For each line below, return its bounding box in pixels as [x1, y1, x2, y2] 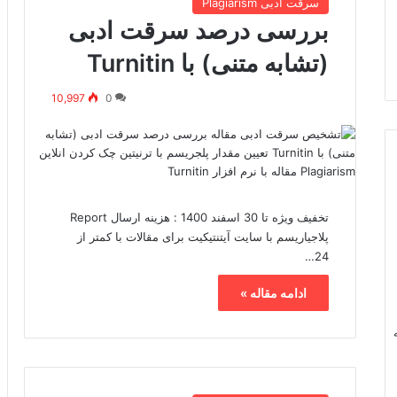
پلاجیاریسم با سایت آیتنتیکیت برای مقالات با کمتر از [77, 230, 330, 245]
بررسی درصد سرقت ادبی [68, 16, 330, 46]
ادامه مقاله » [240, 285, 307, 301]
